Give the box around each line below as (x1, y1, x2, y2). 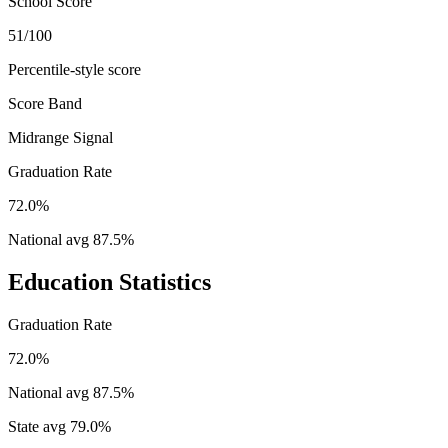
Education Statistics (8, 268, 211, 295)
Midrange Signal (8, 128, 113, 146)
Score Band (8, 94, 82, 112)
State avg (8, 417, 70, 435)
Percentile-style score (8, 60, 141, 78)
